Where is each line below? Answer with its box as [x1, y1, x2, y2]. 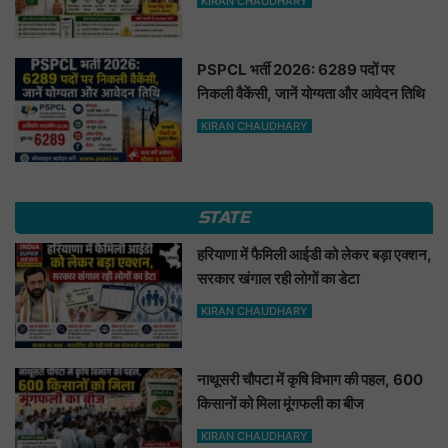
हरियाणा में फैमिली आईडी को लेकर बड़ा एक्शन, [197, 245, 433, 265]
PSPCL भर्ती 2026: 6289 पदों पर [197, 59, 396, 79]
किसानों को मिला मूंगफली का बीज [197, 393, 365, 413]
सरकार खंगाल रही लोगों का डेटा [197, 269, 360, 289]
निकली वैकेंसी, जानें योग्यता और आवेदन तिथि [197, 83, 426, 103]
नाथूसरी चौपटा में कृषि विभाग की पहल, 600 [197, 369, 424, 389]
